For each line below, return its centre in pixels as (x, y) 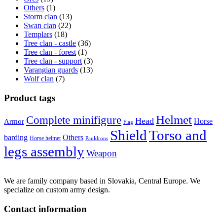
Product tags (30, 98)
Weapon (102, 153)
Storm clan (40, 17)
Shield (129, 135)
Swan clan (40, 25)
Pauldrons (97, 139)
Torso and (178, 135)
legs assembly (44, 152)
